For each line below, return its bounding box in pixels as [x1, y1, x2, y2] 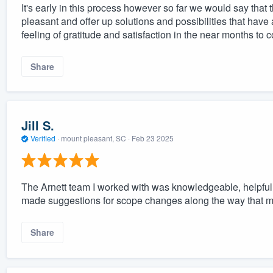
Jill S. [21, 116, 54, 134]
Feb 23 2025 [131, 132, 174, 143]
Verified [28, 132, 57, 143]
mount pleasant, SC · [58, 132, 132, 143]
